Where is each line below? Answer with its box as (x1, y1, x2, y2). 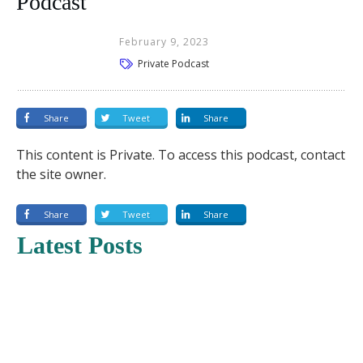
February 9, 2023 (119, 35, 210, 49)
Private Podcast (138, 56, 210, 70)
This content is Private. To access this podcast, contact (16, 145, 345, 164)
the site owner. (16, 164, 106, 183)
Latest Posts (17, 231, 143, 258)
